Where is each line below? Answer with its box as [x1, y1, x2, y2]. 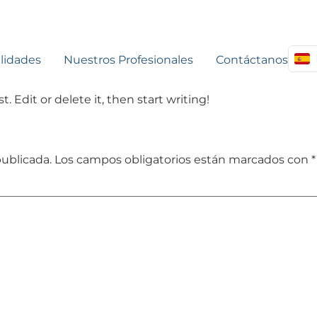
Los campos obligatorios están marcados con [54, 152, 311, 166]
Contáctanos [216, 52, 289, 67]
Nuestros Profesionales [64, 52, 194, 67]
